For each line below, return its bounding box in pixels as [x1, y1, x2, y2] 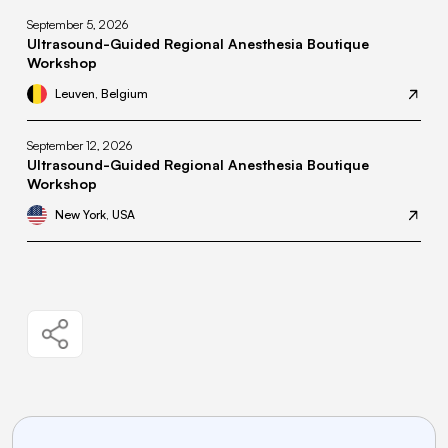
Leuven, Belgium [55, 86, 148, 102]
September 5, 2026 [27, 17, 128, 33]
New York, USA [55, 207, 135, 223]
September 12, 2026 [27, 138, 132, 154]
